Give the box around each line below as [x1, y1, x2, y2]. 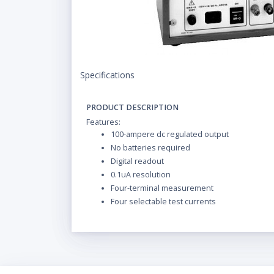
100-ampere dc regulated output [111, 129, 229, 140]
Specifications [80, 69, 135, 81]
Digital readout [111, 156, 164, 167]
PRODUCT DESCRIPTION [86, 102, 179, 113]
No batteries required [111, 143, 190, 154]
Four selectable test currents [111, 196, 216, 207]
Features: [86, 117, 120, 128]
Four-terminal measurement [111, 183, 213, 194]
